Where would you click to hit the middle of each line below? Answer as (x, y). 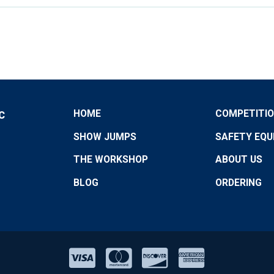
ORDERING (238, 183)
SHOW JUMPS (105, 136)
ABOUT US (239, 160)
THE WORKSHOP (110, 160)
